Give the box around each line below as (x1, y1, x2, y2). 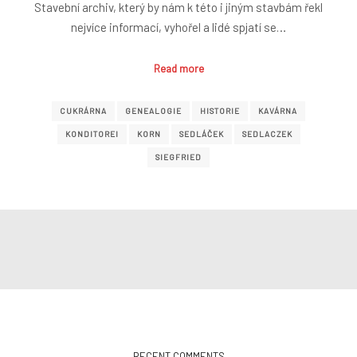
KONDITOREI (65, 129, 119, 139)
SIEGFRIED (155, 152, 202, 163)
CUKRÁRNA (60, 106, 107, 116)
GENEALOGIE (125, 106, 182, 116)
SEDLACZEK (241, 129, 292, 139)
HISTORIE (200, 106, 240, 116)
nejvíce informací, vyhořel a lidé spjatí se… (71, 20, 286, 35)
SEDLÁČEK (178, 129, 224, 139)
